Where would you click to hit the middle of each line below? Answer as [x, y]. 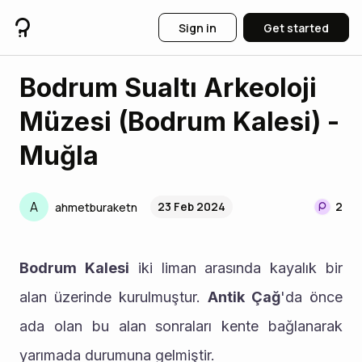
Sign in [198, 27]
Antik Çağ [244, 297]
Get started [296, 27]
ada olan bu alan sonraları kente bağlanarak [181, 326]
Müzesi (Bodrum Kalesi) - [179, 122]
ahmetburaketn [96, 207]
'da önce [311, 297]
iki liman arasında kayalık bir [236, 268]
